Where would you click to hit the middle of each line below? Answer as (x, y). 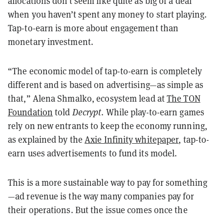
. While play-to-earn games (153, 112)
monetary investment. (51, 42)
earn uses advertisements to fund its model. (93, 153)
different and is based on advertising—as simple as (106, 85)
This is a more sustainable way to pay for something (108, 182)
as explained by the (46, 139)
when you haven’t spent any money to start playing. (108, 14)
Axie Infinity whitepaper (132, 139)
